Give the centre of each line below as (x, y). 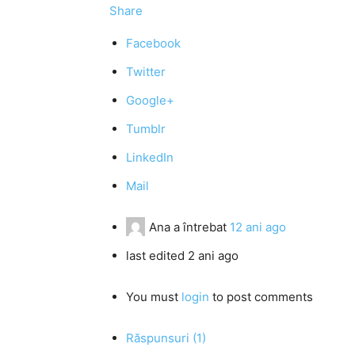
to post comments (261, 297)
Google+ (150, 100)
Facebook (153, 43)
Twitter (146, 72)
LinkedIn (150, 157)
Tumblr (146, 129)
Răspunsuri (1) (166, 338)
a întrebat (200, 227)
